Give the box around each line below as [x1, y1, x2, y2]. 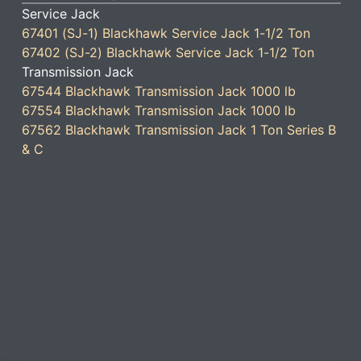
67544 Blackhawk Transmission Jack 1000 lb [22, 83, 296, 99]
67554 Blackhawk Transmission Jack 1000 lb [22, 102, 296, 118]
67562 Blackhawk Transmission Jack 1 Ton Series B [22, 122, 336, 138]
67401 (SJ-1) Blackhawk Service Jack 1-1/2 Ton [22, 25, 310, 41]
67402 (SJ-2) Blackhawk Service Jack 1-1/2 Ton [22, 44, 314, 60]
